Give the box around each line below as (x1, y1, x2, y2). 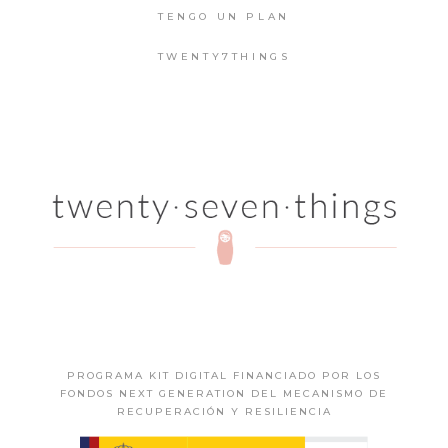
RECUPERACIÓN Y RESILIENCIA (116, 405, 332, 418)
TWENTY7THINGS (157, 49, 291, 63)
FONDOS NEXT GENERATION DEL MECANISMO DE (60, 387, 388, 400)
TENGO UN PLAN (158, 9, 290, 23)
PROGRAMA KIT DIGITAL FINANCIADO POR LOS (67, 369, 381, 382)
